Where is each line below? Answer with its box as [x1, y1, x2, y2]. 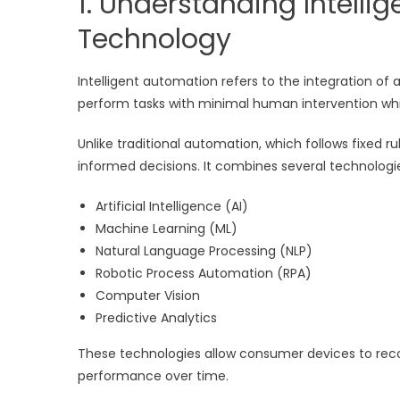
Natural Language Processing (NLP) [96, 241, 312, 260]
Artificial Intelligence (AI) [96, 196, 248, 215]
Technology [78, 20, 231, 58]
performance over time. [78, 366, 229, 385]
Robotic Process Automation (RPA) [96, 263, 312, 282]
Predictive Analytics [96, 308, 217, 327]
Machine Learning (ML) [96, 219, 237, 237]
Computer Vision [96, 286, 200, 304]
